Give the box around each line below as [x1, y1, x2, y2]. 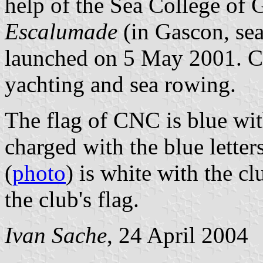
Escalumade [5, 18, 117, 44]
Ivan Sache [5, 222, 107, 248]
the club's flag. [5, 186, 139, 212]
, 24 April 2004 [107, 222, 248, 248]
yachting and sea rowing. [5, 71, 236, 97]
